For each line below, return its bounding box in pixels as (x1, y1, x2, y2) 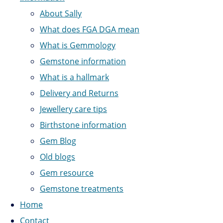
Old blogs (40, 151, 75, 162)
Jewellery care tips (40, 103, 107, 114)
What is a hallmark (40, 71, 109, 83)
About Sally (40, 7, 82, 19)
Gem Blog (40, 135, 76, 146)
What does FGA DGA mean (40, 23, 139, 35)
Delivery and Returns (40, 87, 118, 99)
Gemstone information (40, 55, 126, 67)
